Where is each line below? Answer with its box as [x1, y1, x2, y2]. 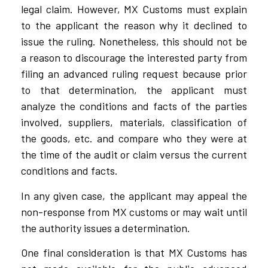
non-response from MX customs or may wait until [21, 205, 247, 218]
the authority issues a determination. [21, 221, 190, 234]
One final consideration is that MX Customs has [21, 246, 247, 260]
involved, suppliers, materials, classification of [21, 115, 247, 129]
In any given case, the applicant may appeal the [21, 188, 247, 202]
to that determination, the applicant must [21, 83, 247, 97]
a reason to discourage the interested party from [21, 51, 247, 65]
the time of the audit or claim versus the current [21, 148, 247, 162]
